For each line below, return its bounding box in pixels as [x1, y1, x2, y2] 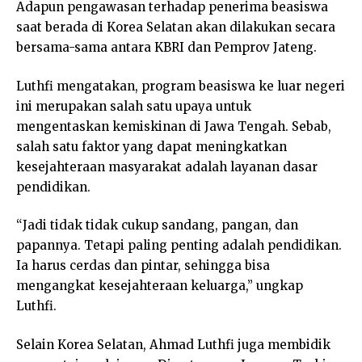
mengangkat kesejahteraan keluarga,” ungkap [16, 278, 303, 294]
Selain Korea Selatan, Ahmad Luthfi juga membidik [16, 336, 330, 352]
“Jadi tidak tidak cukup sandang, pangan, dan [16, 217, 298, 234]
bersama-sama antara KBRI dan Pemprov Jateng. [16, 40, 317, 56]
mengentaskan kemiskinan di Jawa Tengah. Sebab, [16, 118, 331, 134]
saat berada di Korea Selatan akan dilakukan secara [16, 19, 335, 36]
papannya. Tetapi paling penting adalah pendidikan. [16, 238, 342, 254]
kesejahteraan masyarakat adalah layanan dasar [16, 158, 318, 175]
